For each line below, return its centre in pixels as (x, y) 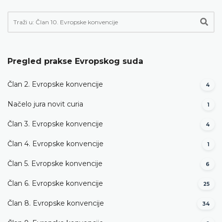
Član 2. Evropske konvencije (55, 84)
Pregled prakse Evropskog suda (75, 61)
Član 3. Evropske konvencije (55, 124)
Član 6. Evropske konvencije (55, 184)
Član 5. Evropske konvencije (55, 164)
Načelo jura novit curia (45, 104)
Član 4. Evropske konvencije (55, 144)
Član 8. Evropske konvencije (56, 203)
